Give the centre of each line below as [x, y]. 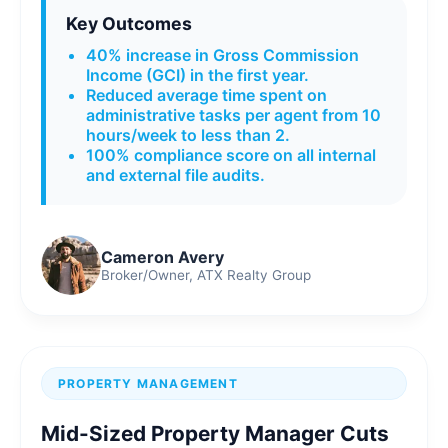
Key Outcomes [129, 24]
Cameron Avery [162, 257]
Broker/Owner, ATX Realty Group [206, 275]
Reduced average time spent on [206, 95]
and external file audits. [175, 175]
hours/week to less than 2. [188, 135]
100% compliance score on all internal [231, 155]
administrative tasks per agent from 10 [233, 115]
